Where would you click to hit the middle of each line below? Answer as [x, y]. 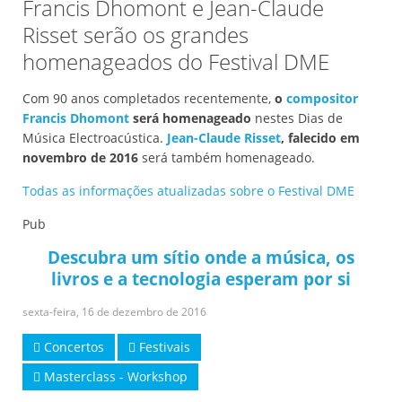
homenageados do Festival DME [176, 62]
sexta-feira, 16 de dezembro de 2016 [114, 312]
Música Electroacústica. [95, 138]
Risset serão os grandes [135, 35]
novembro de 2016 [80, 158]
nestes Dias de [297, 118]
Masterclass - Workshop [114, 377]
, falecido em [320, 138]
